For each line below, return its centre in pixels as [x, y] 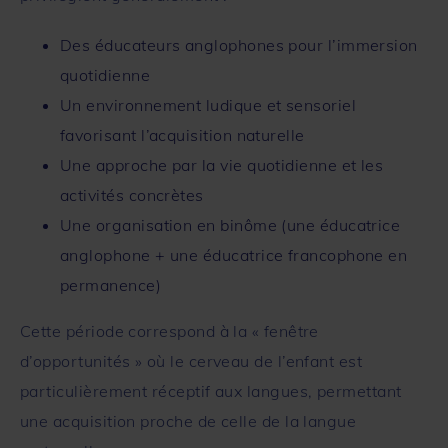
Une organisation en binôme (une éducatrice [230, 224]
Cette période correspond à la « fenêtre [169, 330]
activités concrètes [132, 194]
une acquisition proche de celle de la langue [188, 420]
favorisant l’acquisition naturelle [182, 134]
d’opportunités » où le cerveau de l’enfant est [191, 360]
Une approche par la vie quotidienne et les [222, 164]
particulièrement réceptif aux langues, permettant [211, 390]
